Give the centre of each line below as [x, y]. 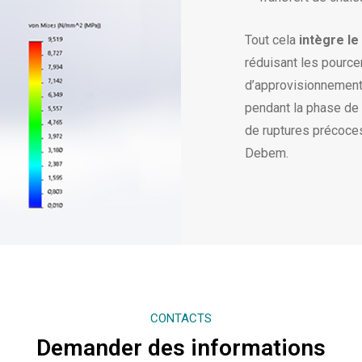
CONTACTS [181, 318]
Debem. [267, 153]
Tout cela [272, 40]
